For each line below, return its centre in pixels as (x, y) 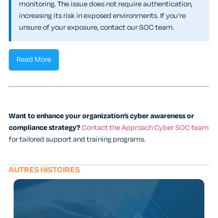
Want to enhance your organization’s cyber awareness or (101, 116)
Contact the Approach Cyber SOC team (145, 128)
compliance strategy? (45, 128)
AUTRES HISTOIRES (44, 170)
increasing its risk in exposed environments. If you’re (102, 16)
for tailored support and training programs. (77, 140)
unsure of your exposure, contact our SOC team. (97, 28)
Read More (34, 60)
